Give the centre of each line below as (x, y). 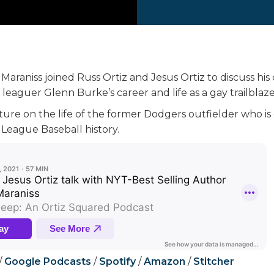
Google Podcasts (49, 261)
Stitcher (214, 261)
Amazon (165, 261)
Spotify (117, 261)
